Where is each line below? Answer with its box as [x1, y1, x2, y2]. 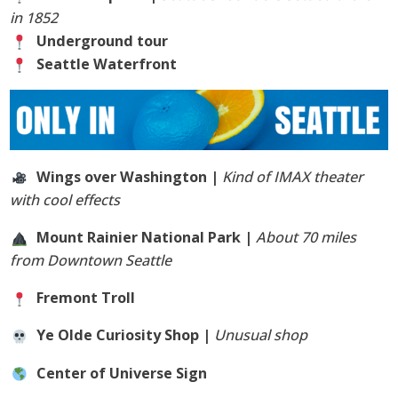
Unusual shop [214, 325, 308, 346]
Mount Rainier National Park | [36, 227, 257, 247]
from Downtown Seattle [10, 250, 172, 270]
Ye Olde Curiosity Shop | [36, 325, 215, 346]
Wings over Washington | [36, 166, 223, 187]
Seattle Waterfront [36, 53, 178, 74]
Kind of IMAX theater [222, 166, 364, 187]
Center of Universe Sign [36, 362, 208, 383]
